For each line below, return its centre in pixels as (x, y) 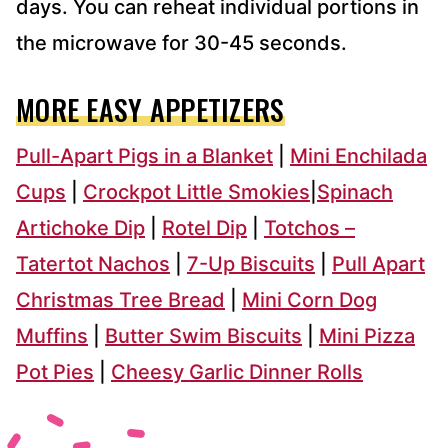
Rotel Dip (204, 227)
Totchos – (309, 227)
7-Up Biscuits (251, 263)
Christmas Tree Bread (120, 299)
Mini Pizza (367, 335)
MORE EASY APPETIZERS (150, 109)
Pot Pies (55, 371)
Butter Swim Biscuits (203, 335)
